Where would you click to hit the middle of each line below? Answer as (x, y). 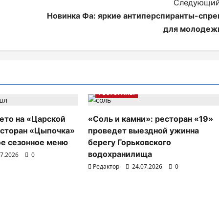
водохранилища (120, 154)
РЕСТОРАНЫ (117, 93)
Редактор (106, 166)
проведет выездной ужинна (144, 131)
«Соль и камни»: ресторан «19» (151, 119)
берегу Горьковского (130, 142)
